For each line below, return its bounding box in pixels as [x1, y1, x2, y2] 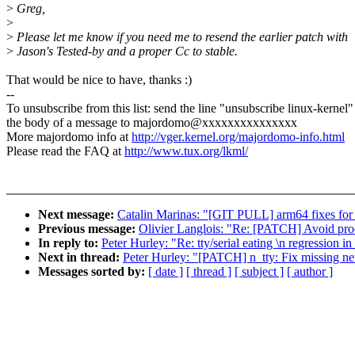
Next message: [38, 208, 117, 222]
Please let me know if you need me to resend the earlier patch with [13, 30, 348, 44]
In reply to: [38, 236, 101, 250]
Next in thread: [38, 250, 123, 265]
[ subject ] [235, 265, 284, 279]
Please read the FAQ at [6, 144, 124, 158]
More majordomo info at [6, 130, 132, 144]
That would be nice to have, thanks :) [6, 73, 192, 87]
